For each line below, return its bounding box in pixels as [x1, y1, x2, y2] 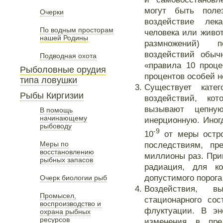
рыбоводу [40, 122, 72, 130]
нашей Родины [40, 34, 88, 42]
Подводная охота [40, 52, 97, 60]
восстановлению [40, 148, 94, 156]
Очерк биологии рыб [40, 174, 107, 182]
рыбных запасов [40, 156, 93, 164]
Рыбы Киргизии [20, 91, 84, 101]
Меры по [40, 140, 69, 148]
